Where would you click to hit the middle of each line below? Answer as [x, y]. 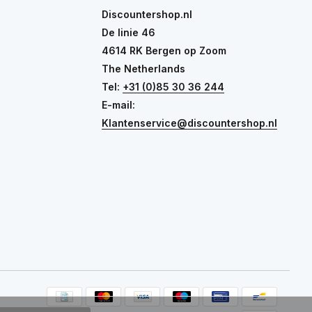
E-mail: [118, 105]
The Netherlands [143, 69]
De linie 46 [128, 33]
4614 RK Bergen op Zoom [164, 51]
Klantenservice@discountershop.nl [189, 123]
